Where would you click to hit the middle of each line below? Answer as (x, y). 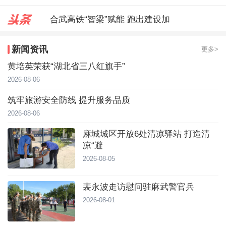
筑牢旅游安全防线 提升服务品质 (69, 100)
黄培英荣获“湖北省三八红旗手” (66, 66)
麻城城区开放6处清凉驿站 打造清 (147, 134)
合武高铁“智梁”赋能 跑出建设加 (110, 19)
